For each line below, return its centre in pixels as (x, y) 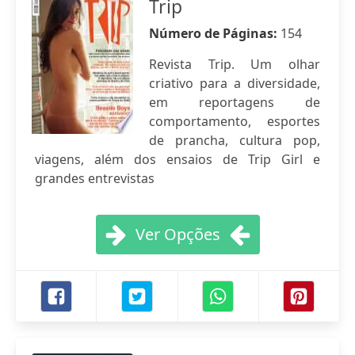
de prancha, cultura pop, (235, 140)
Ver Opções (177, 234)
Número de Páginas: (215, 33)
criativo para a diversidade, (235, 83)
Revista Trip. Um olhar (235, 64)
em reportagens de (235, 102)
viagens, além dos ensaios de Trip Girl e (177, 159)
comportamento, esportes (235, 121)
